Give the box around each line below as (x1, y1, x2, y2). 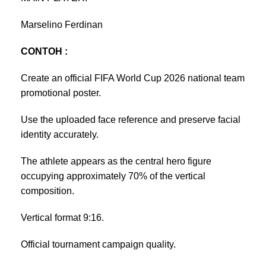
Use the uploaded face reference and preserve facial (21, 114, 240, 125)
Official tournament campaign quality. (21, 239, 176, 249)
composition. (21, 185, 74, 196)
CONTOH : (21, 46, 68, 56)
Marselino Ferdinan (21, 19, 103, 30)
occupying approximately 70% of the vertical (21, 170, 205, 181)
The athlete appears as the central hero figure (21, 156, 211, 166)
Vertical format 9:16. (21, 212, 104, 223)
